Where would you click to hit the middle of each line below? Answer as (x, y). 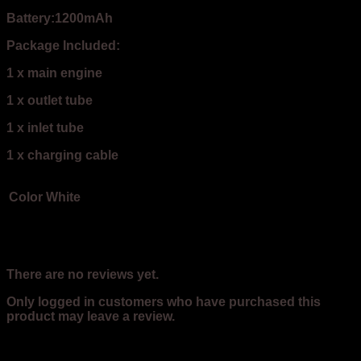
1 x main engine (54, 73)
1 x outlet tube (50, 100)
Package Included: (63, 46)
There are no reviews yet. (83, 275)
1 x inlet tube (45, 127)
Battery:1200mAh (60, 19)
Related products (70, 347)
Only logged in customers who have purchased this (164, 302)
